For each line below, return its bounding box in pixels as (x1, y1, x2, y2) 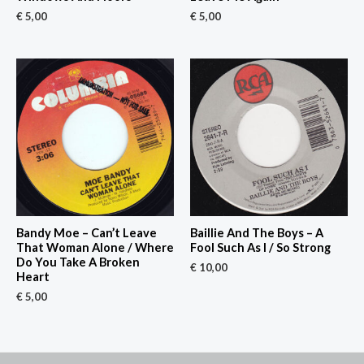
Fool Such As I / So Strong (190, 240, 331, 255)
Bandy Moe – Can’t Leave (16, 226, 157, 240)
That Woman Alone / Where (16, 240, 174, 255)
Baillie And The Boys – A (190, 226, 323, 240)
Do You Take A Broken (16, 255, 140, 270)
